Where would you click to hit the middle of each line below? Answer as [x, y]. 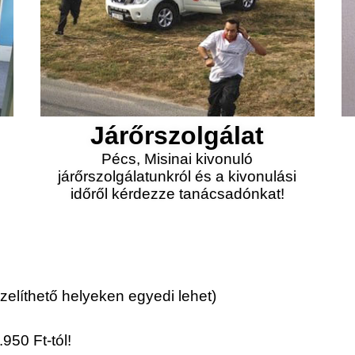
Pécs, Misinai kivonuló [177, 159]
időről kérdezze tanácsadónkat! [177, 194]
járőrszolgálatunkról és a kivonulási [177, 176]
